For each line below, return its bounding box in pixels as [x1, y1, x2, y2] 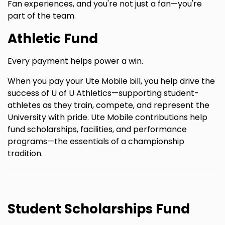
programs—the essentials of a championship [8, 136, 184, 148]
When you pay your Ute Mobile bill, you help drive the [8, 75, 215, 87]
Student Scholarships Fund [8, 200, 190, 218]
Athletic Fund [8, 30, 98, 48]
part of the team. [8, 10, 76, 22]
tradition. [8, 148, 43, 160]
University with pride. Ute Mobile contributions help [8, 111, 207, 124]
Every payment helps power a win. [8, 55, 143, 67]
